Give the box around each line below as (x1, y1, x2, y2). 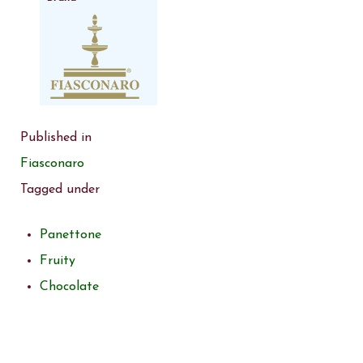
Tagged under (20, 182, 100, 196)
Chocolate (40, 280, 99, 293)
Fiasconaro (20, 156, 84, 170)
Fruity (40, 254, 75, 267)
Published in (20, 130, 92, 144)
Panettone (40, 228, 101, 241)
